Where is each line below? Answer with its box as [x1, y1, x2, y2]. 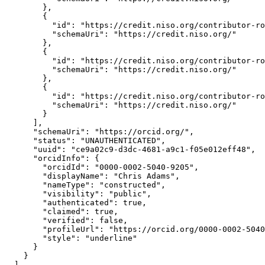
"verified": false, [5, 216, 128, 225]
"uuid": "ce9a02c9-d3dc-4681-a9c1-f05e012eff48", [5, 145, 256, 154]
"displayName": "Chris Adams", [5, 172, 180, 180]
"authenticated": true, [5, 198, 147, 207]
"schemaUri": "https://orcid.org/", [5, 127, 194, 136]
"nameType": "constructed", [5, 180, 166, 189]
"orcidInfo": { [5, 154, 99, 163]
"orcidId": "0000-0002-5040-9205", [5, 163, 199, 172]
